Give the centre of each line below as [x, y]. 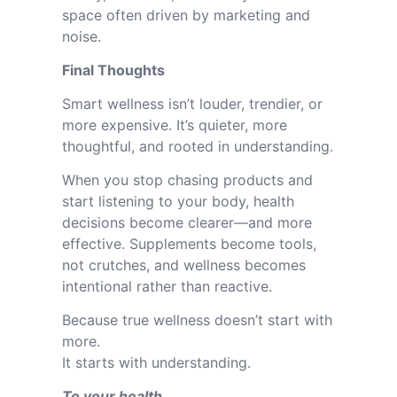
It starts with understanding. [156, 362]
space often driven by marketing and [186, 15]
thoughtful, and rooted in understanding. [198, 146]
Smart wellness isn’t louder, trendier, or [192, 104]
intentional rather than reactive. [167, 286]
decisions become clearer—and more [187, 222]
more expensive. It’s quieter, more [175, 125]
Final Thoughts [113, 70]
